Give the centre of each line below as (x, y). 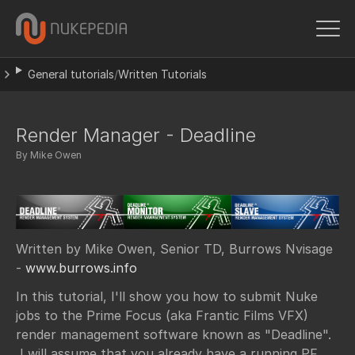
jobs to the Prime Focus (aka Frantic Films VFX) (162, 316)
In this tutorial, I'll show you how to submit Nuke (167, 297)
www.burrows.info (81, 267)
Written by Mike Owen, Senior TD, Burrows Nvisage (174, 248)
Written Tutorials (162, 74)
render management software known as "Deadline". (174, 335)
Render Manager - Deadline (136, 135)
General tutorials (71, 74)
